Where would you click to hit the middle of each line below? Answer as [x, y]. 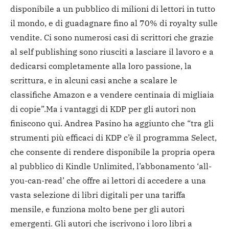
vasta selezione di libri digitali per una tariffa [98, 194]
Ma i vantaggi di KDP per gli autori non [121, 109]
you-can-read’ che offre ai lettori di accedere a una [108, 180]
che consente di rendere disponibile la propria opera [113, 152]
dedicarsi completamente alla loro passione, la [101, 66]
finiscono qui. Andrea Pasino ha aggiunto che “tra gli [112, 123]
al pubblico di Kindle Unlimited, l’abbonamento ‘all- [111, 166]
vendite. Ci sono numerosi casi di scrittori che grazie [112, 37]
